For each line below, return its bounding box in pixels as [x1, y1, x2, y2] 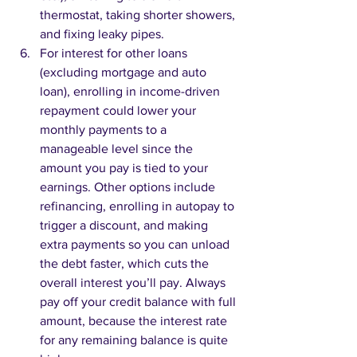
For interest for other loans [40, 46, 190, 61]
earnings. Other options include [40, 180, 218, 194]
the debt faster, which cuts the [40, 257, 212, 271]
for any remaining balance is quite [40, 333, 231, 347]
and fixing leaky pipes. [40, 27, 164, 41]
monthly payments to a [40, 123, 170, 137]
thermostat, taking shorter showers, [40, 8, 238, 22]
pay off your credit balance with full [40, 295, 239, 309]
